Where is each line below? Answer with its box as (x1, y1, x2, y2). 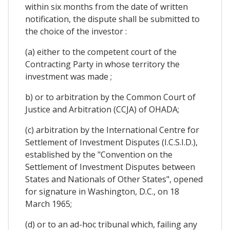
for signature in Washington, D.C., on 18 (25, 186, 179, 198)
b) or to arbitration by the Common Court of (25, 91, 196, 103)
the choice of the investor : (25, 26, 127, 37)
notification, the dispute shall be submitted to (25, 13, 200, 25)
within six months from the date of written (25, 1, 188, 13)
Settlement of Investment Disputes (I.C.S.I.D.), (25, 137, 198, 148)
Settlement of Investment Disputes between (25, 161, 195, 173)
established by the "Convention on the (25, 149, 172, 161)
